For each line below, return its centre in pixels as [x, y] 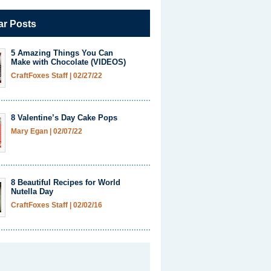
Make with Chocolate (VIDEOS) [68, 62]
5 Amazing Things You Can [62, 53]
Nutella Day [32, 191]
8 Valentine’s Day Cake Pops [64, 118]
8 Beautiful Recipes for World [66, 182]
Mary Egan [29, 131]
